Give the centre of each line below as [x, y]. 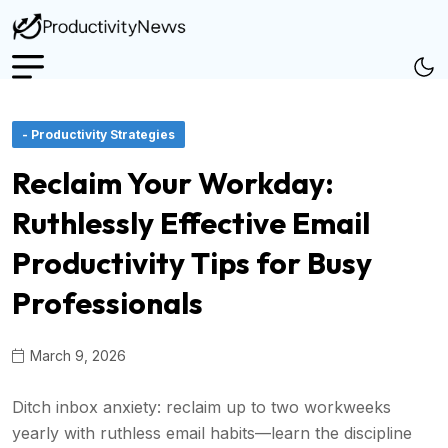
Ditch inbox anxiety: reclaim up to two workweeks [201, 406]
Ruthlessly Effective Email [191, 222]
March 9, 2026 [76, 355]
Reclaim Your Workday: [173, 182]
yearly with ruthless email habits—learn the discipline [212, 432]
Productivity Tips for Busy [192, 262]
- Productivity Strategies [98, 134]
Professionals [107, 302]
